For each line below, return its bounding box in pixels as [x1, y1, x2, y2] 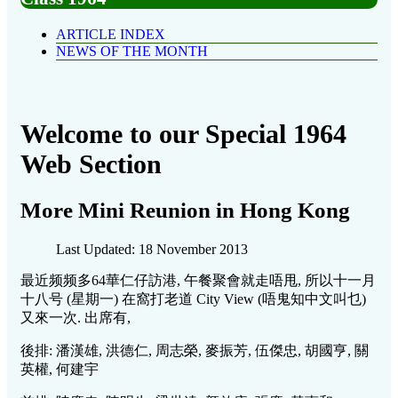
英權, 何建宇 [20, 362, 99, 378]
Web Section [20, 149, 162, 179]
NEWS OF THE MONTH [56, 44, 208, 60]
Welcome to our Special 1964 [20, 119, 346, 149]
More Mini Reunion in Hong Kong [20, 198, 350, 223]
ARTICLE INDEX [56, 27, 165, 43]
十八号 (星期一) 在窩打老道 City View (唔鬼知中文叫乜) [20, 291, 366, 307]
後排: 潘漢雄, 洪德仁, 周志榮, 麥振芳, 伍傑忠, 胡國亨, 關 [20, 343, 369, 359]
